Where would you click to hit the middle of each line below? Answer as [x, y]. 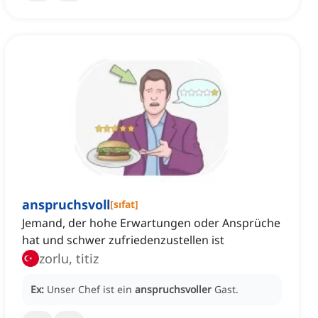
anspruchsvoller [173, 290]
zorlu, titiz [69, 259]
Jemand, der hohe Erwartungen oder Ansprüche [151, 223]
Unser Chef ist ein [91, 290]
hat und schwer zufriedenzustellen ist [123, 240]
